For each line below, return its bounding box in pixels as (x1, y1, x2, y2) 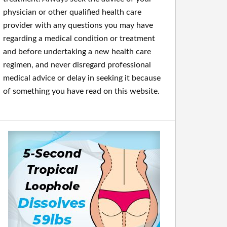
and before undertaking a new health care (3, 48, 151, 56)
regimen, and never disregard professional (3, 61, 151, 69)
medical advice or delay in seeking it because (3, 74, 161, 82)
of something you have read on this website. (3, 87, 160, 95)
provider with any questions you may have (3, 21, 153, 29)
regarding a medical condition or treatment (3, 34, 155, 43)
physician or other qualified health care (3, 8, 141, 16)
